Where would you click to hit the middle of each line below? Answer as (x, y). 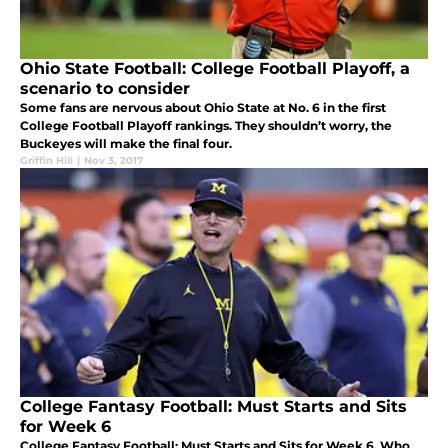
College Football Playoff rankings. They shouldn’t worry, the (206, 125)
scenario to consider (105, 88)
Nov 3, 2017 (113, 160)
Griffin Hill (46, 160)
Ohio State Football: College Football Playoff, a (215, 68)
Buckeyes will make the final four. (126, 143)
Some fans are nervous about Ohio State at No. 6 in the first (203, 107)
